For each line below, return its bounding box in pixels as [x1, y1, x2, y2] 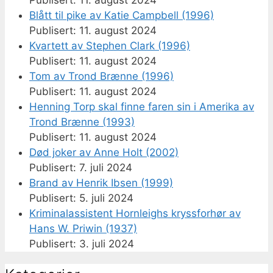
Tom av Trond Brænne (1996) [29, 69, 174, 82]
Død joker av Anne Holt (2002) [29, 146, 179, 158]
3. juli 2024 [79, 237, 134, 250]
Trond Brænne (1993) [29, 115, 135, 128]
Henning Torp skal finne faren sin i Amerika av [29, 100, 254, 113]
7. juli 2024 [79, 161, 132, 174]
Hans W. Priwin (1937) [29, 222, 137, 235]
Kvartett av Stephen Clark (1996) [29, 39, 190, 52]
